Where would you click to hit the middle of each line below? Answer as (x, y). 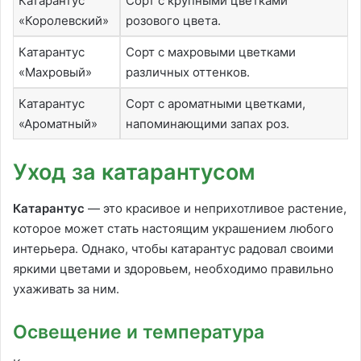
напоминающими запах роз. (207, 123)
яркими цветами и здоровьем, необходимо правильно (173, 268)
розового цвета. (173, 20)
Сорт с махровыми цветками (211, 52)
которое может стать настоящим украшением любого (173, 228)
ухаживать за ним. (66, 288)
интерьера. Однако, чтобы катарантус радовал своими (173, 248)
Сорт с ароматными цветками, (216, 103)
